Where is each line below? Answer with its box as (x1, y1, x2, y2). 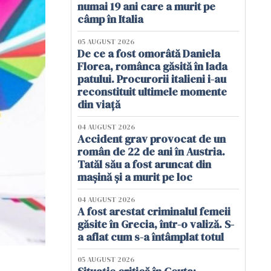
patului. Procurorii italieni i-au (77, 71, 226, 87)
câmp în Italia (77, 11, 146, 27)
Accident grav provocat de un (77, 131, 226, 146)
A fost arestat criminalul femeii (77, 204, 230, 219)
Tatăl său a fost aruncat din (77, 157, 211, 172)
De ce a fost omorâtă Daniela (77, 46, 220, 61)
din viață (77, 97, 120, 112)
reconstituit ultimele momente (77, 84, 227, 99)
